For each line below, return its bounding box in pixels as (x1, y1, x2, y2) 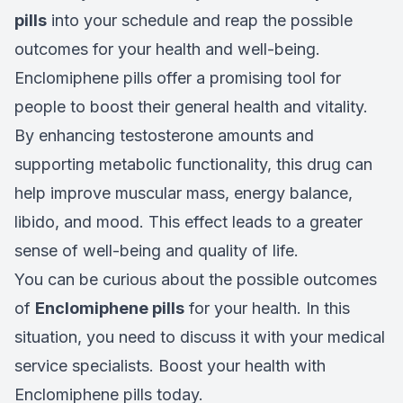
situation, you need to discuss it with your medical (14, 327, 385, 347)
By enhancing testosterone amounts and (14, 126, 314, 146)
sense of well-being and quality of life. (14, 241, 299, 261)
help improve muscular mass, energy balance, (14, 184, 353, 203)
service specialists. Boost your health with (14, 356, 326, 376)
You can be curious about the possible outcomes (14, 270, 377, 290)
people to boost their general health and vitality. (14, 97, 368, 117)
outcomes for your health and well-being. (14, 40, 320, 59)
